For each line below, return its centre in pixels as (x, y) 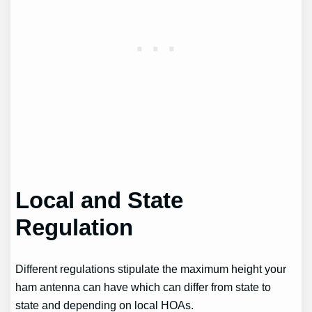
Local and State (100, 200)
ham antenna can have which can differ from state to (143, 287)
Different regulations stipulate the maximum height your (151, 268)
